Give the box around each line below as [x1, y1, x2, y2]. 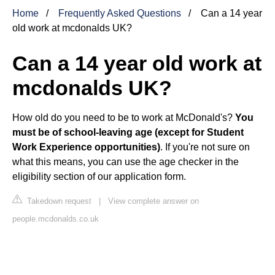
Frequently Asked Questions [58, 7, 181, 18]
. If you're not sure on [160, 141, 250, 152]
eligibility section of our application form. [12, 171, 186, 182]
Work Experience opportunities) [12, 141, 160, 152]
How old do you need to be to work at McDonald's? [12, 112, 235, 123]
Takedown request [25, 196, 91, 206]
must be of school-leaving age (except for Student [12, 126, 244, 137]
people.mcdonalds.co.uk [12, 214, 99, 223]
